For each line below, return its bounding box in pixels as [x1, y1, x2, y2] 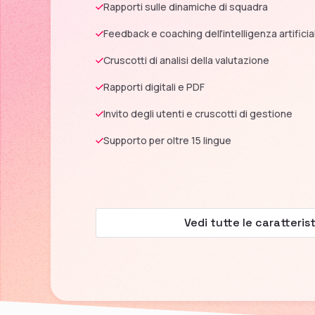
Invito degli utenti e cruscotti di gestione [103, 106, 292, 120]
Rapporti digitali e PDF [103, 79, 205, 94]
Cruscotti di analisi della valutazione [103, 53, 269, 67]
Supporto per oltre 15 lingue [103, 133, 231, 147]
